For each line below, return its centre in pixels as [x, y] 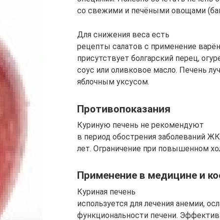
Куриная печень [106, 192]
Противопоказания [124, 109]
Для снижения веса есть [123, 35]
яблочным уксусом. [113, 82]
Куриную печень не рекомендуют [140, 125]
